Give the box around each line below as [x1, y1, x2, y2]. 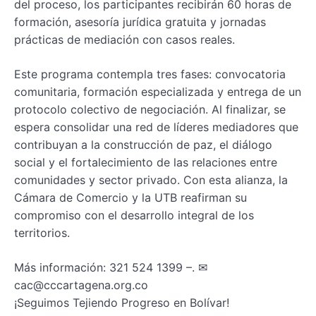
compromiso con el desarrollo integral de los [14, 207, 254, 222]
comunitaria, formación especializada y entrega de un [14, 84, 301, 99]
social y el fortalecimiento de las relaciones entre [14, 154, 277, 169]
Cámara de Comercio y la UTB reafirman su [14, 190, 247, 205]
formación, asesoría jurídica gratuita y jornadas [14, 14, 266, 29]
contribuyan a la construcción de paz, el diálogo [14, 137, 272, 152]
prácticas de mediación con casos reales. [14, 32, 235, 47]
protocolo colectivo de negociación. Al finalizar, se [14, 102, 286, 116]
